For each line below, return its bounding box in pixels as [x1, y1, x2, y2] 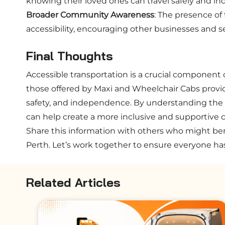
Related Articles [26, 175, 121, 190]
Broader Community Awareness [26, 10, 154, 20]
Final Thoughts [26, 48, 113, 63]
